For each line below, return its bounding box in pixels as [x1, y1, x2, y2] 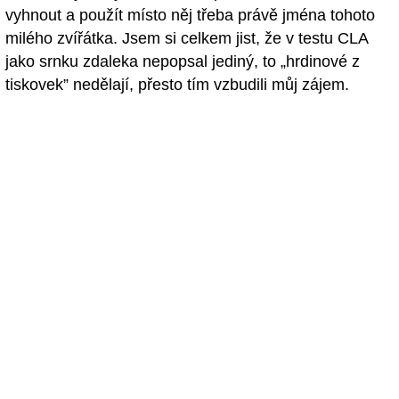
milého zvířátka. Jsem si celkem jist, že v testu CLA [5, 28, 368, 47]
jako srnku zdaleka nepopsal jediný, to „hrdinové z [5, 52, 360, 70]
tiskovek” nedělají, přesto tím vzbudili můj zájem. [5, 75, 349, 94]
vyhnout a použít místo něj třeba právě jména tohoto [5, 5, 375, 24]
